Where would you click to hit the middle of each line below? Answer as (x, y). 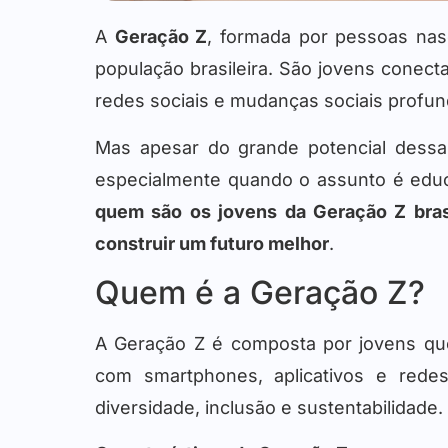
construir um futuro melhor (212, 243)
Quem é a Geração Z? (260, 293)
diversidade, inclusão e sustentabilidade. (269, 408)
